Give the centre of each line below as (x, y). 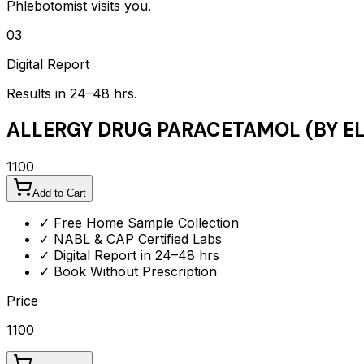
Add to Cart (59, 193)
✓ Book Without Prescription (128, 272)
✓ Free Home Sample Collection (139, 223)
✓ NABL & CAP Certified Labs (130, 239)
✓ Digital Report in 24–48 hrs (129, 256)
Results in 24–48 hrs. (72, 93)
